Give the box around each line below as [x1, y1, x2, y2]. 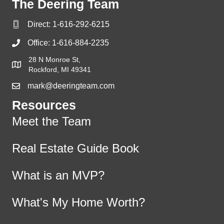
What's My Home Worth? [12, 195, 145, 209]
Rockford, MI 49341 [28, 65, 91, 73]
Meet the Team [12, 114, 91, 128]
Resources [12, 97, 76, 112]
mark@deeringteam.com [27, 81, 114, 90]
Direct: [27, 19, 52, 28]
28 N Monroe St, [28, 55, 80, 63]
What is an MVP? [12, 168, 104, 182]
